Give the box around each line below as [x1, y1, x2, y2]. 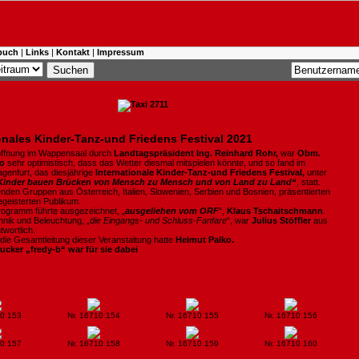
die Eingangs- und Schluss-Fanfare [90, 216, 227, 225]
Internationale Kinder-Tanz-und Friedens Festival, [95, 167, 305, 177]
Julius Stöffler [252, 216, 311, 225]
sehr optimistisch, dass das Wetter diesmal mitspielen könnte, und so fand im [5, 158, 305, 167]
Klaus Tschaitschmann [227, 206, 323, 216]
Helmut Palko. [173, 235, 234, 244]
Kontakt [56, 47, 90, 57]
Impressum [97, 47, 144, 57]
